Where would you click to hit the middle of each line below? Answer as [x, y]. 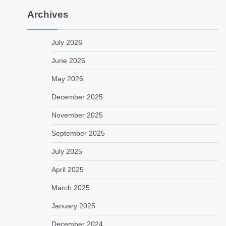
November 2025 [77, 115]
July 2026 [67, 42]
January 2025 [73, 206]
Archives [48, 14]
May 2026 [67, 79]
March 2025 [70, 188]
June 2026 [68, 61]
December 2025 [77, 97]
